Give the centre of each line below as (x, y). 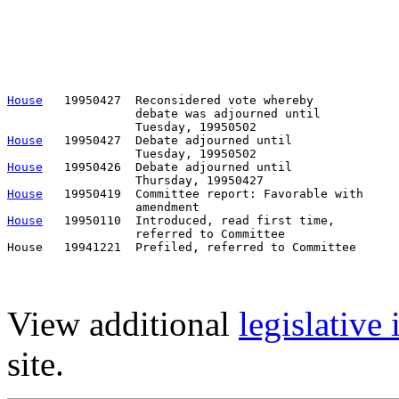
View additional (123, 323)
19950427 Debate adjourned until (167, 140)
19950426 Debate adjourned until (167, 167)
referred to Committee (146, 233)
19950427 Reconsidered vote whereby (178, 100)
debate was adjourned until (164, 113)
